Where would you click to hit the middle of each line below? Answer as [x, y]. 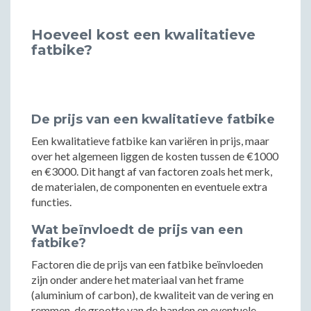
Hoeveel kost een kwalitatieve [143, 35]
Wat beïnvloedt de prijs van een [137, 230]
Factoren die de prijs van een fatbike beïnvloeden [147, 264]
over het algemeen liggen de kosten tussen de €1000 [155, 156]
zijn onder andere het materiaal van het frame [137, 279]
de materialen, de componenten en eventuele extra [149, 186]
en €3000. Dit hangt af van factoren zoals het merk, [152, 171]
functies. [51, 202]
